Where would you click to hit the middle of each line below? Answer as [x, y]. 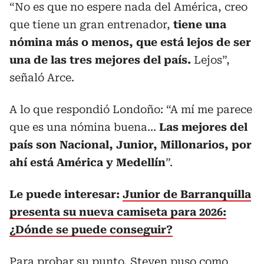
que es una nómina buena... [84, 127]
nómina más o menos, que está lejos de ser [130, 42]
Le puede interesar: [66, 194]
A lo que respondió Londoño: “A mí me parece [131, 109]
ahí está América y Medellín [88, 162]
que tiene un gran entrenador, [91, 24]
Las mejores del [203, 127]
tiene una [200, 24]
